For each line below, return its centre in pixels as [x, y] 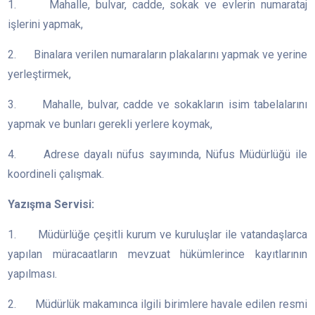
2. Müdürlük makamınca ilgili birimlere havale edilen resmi [157, 304]
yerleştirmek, [40, 75]
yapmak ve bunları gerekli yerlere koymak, [110, 124]
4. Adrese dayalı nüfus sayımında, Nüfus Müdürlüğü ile [157, 155]
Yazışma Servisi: [51, 205]
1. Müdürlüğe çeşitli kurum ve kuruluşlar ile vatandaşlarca [157, 235]
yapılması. [33, 274]
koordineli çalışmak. [58, 174]
